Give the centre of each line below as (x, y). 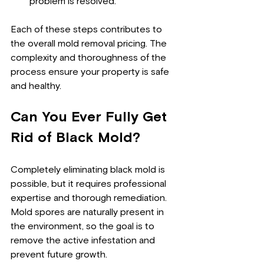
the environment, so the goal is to (84, 226)
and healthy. (36, 86)
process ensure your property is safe (91, 72)
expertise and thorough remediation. (90, 198)
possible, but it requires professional (90, 184)
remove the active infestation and (84, 240)
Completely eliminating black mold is (89, 169)
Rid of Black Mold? (75, 138)
